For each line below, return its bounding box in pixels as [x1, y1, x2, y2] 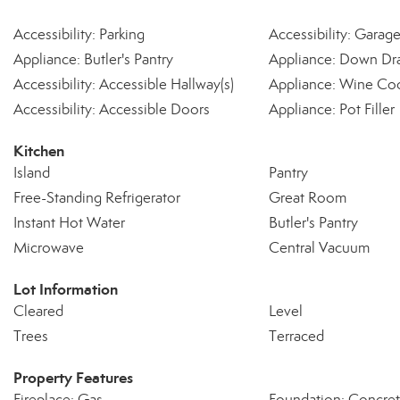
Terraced [268, 327, 324, 346]
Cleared [13, 302, 63, 321]
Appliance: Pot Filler [268, 100, 395, 119]
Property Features [13, 368, 133, 387]
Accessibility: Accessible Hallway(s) [13, 75, 234, 94]
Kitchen [13, 141, 64, 161]
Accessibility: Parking [13, 25, 145, 44]
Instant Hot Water [13, 213, 125, 232]
